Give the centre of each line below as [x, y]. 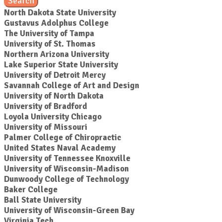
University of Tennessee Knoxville [67, 158]
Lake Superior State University [61, 65]
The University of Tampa [49, 33]
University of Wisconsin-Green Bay [69, 210]
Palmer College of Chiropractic [63, 138]
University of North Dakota [54, 96]
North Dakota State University [60, 13]
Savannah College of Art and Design [72, 85]
